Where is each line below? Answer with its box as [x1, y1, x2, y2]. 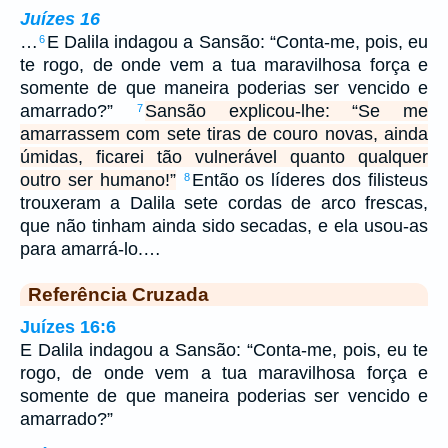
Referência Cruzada [28, 282, 209, 305]
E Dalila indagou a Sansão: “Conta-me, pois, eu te [20, 339, 428, 360]
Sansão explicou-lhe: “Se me [144, 100, 428, 121]
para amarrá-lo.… [20, 238, 161, 259]
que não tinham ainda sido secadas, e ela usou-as [20, 215, 428, 236]
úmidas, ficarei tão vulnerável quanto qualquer [20, 146, 428, 167]
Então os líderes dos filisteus [191, 169, 429, 190]
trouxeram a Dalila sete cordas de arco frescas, [20, 192, 428, 213]
